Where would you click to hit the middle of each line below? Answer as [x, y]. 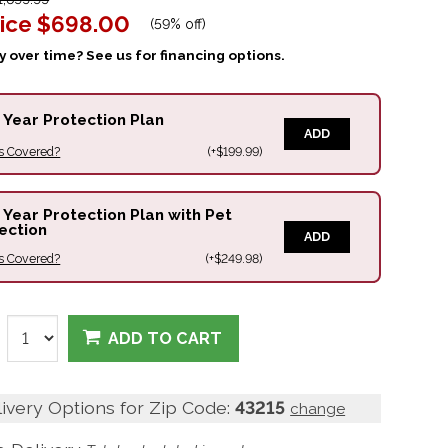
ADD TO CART [165, 339]
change [318, 409]
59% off [178, 23]
